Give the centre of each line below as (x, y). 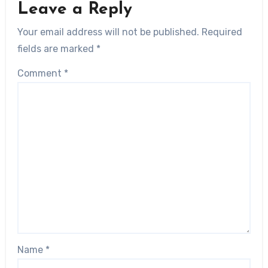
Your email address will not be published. (108, 32)
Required (222, 32)
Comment (40, 74)
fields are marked (57, 49)
